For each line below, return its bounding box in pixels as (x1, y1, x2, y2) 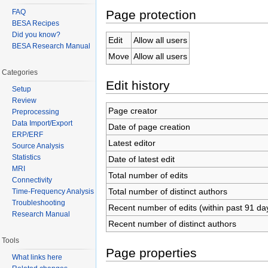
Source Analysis (12, 141, 64, 150)
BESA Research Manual (12, 42, 90, 51)
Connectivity (12, 175, 52, 184)
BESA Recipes (12, 19, 59, 28)
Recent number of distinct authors (108, 218, 236, 229)
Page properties (106, 245, 197, 260)
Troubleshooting (12, 198, 65, 207)
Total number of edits (108, 170, 188, 180)
